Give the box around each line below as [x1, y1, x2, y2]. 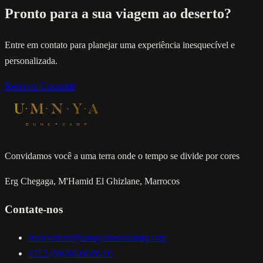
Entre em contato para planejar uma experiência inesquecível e [5, 40, 235, 50]
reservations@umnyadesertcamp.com [28, 232, 166, 242]
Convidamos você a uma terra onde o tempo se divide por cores [5, 151, 240, 161]
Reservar [5, 81, 40, 92]
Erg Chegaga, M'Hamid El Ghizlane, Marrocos [5, 176, 180, 187]
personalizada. [5, 56, 58, 66]
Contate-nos [5, 203, 63, 215]
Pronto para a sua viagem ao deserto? [5, 6, 231, 22]
